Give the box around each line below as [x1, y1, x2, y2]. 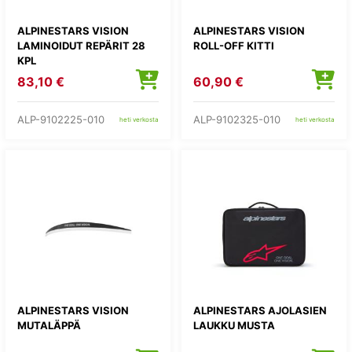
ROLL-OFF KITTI [193, 39, 274, 52]
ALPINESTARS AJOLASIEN [193, 304, 327, 317]
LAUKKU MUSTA [193, 319, 275, 332]
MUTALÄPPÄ [17, 319, 81, 332]
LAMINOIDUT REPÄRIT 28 [17, 39, 145, 52]
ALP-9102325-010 [193, 112, 280, 126]
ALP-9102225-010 [17, 112, 104, 126]
